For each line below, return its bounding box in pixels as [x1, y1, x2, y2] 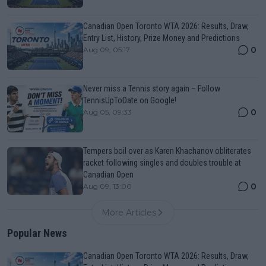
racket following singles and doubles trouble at [83, 158, 241, 168]
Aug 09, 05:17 [83, 45, 130, 55]
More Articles [102, 207, 156, 218]
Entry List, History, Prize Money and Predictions [83, 33, 240, 43]
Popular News [7, 227, 67, 240]
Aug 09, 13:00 [83, 182, 132, 191]
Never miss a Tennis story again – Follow [83, 84, 220, 94]
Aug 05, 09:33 [83, 107, 132, 117]
